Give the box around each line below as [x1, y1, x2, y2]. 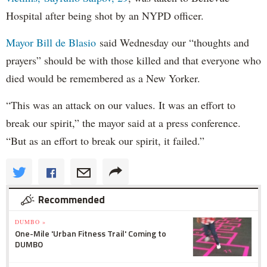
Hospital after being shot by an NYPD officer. [6, 8, 204, 23]
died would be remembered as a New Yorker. [6, 70, 200, 85]
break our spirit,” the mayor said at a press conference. [6, 115, 241, 130]
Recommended [38, 191, 105, 207]
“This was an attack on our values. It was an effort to [6, 97, 235, 112]
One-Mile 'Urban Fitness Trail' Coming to [15, 226, 166, 240]
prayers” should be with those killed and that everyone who [6, 52, 261, 67]
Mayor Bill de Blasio [6, 35, 100, 49]
